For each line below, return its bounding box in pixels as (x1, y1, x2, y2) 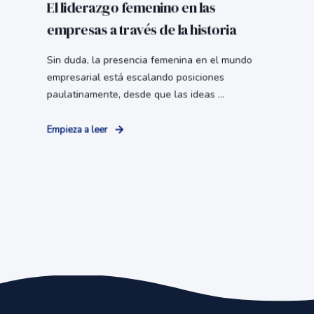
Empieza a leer (46, 123, 108, 137)
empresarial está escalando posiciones (46, 70, 224, 85)
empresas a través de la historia (46, 20, 236, 40)
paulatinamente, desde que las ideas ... (46, 88, 224, 102)
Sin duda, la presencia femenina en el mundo (46, 53, 252, 67)
